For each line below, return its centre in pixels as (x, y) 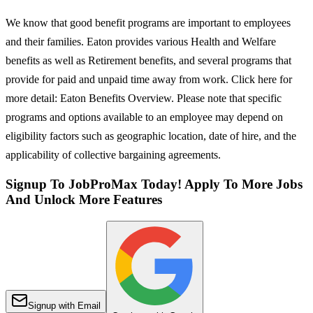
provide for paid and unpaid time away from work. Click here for (149, 79)
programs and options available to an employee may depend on (144, 117)
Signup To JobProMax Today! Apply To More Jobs (154, 184)
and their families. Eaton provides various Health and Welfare (141, 41)
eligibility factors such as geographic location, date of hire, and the (151, 136)
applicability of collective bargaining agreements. (113, 154)
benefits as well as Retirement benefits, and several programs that (148, 60)
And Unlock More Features (84, 200)
